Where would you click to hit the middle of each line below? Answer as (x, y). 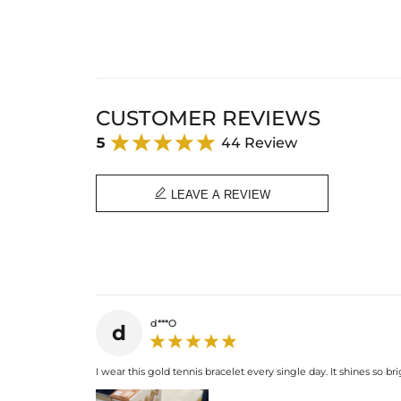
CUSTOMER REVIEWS (208, 118)
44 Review (259, 143)
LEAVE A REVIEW (219, 194)
